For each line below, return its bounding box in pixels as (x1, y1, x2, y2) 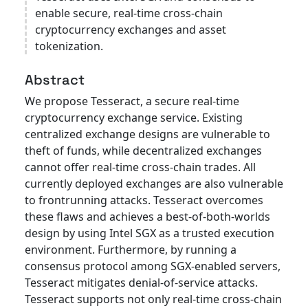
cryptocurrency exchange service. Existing (25, 110, 243, 126)
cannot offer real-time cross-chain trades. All (25, 159, 256, 175)
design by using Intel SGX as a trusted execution (25, 225, 274, 241)
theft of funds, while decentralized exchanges (25, 143, 262, 159)
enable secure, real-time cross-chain (35, 5, 223, 21)
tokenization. (35, 38, 103, 54)
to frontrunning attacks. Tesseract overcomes (25, 192, 263, 208)
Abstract (25, 69, 85, 89)
